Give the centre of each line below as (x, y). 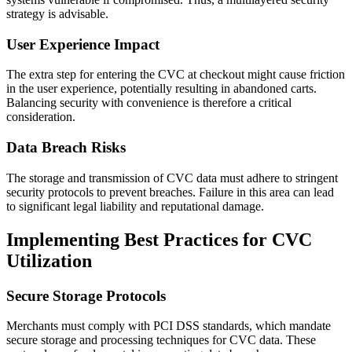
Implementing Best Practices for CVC (159, 239)
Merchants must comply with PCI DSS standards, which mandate (169, 326)
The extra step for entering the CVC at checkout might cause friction (176, 75)
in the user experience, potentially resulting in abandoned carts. (161, 89)
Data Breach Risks (66, 148)
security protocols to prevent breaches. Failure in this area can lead (170, 192)
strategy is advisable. (57, 14)
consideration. (41, 117)
